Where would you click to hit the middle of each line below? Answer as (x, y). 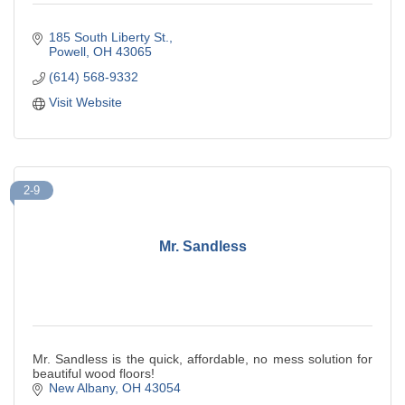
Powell (67, 52)
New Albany (81, 388)
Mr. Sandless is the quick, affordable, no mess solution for (202, 359)
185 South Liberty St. (108, 38)
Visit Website (85, 103)
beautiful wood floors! (94, 374)
